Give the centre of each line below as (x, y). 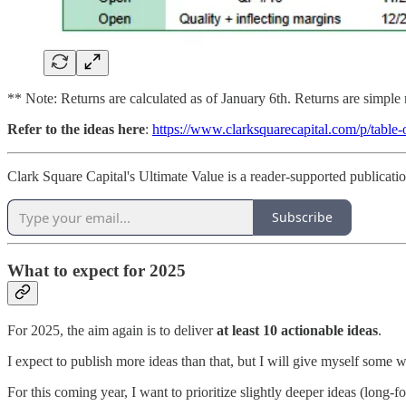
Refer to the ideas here (76, 129)
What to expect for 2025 (97, 271)
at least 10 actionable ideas (297, 330)
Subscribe (302, 217)
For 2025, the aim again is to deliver (112, 330)
